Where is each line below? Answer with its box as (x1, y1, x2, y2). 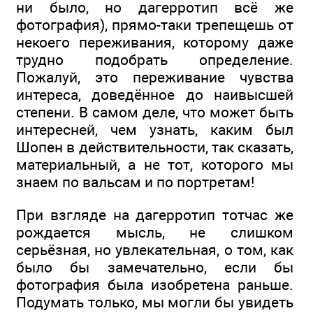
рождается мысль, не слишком (16, 223, 293, 241)
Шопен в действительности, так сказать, (16, 138, 293, 156)
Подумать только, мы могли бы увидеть (16, 293, 293, 311)
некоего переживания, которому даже (16, 34, 293, 52)
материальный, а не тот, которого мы (16, 156, 293, 174)
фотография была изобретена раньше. (16, 275, 293, 293)
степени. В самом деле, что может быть (16, 103, 293, 122)
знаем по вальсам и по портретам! (16, 173, 254, 191)
